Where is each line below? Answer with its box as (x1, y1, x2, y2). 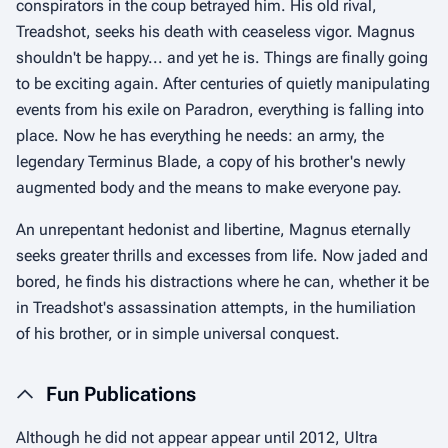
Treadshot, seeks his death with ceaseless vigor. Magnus (16, 22, 415, 41)
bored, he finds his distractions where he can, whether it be (16, 272, 429, 291)
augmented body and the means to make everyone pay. (16, 178, 402, 197)
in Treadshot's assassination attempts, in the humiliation (16, 298, 416, 317)
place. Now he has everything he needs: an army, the (16, 126, 384, 145)
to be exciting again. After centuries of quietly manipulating (16, 74, 430, 93)
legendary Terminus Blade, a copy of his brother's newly (16, 152, 405, 171)
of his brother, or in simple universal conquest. (16, 324, 340, 343)
